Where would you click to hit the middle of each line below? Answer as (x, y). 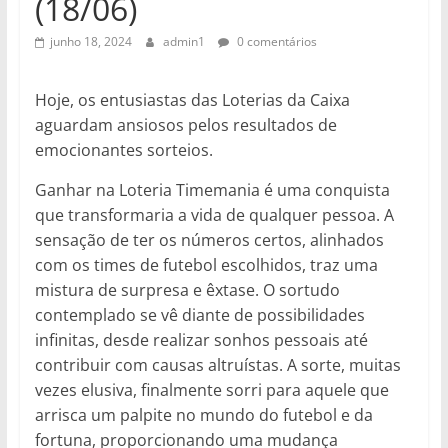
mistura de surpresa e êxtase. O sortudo (187, 290)
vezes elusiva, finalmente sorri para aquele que (211, 390)
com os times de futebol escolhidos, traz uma (206, 265)
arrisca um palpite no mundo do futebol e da (203, 415)
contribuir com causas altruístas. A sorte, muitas (217, 365)
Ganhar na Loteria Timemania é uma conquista (212, 190)
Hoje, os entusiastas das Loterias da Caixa (192, 100)
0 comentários (275, 41)
